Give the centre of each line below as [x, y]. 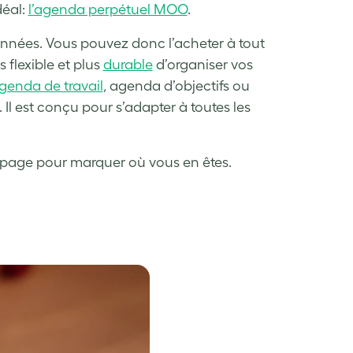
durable [128, 65]
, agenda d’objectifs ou [176, 86]
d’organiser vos [203, 65]
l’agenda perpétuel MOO [108, 9]
